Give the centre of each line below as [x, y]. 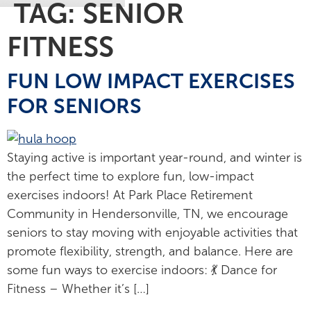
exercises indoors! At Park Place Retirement [130, 195]
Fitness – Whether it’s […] [78, 289]
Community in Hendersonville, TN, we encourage [148, 214]
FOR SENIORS [74, 106]
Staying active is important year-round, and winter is [154, 158]
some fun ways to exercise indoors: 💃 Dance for [142, 270]
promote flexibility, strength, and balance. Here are [150, 252]
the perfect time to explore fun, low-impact [131, 177]
